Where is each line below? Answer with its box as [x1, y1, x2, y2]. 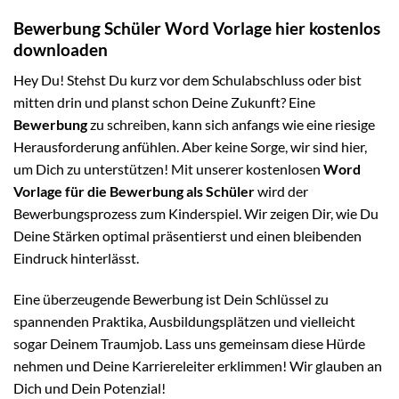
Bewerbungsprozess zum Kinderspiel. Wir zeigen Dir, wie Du [13, 205, 379, 223]
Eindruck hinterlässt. [13, 249, 139, 267]
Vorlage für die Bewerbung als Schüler [13, 183, 255, 200]
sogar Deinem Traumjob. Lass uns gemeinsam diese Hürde [13, 334, 365, 352]
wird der [255, 183, 308, 200]
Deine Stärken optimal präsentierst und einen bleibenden [13, 227, 362, 245]
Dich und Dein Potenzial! [13, 379, 166, 396]
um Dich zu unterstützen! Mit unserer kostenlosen [13, 160, 323, 178]
